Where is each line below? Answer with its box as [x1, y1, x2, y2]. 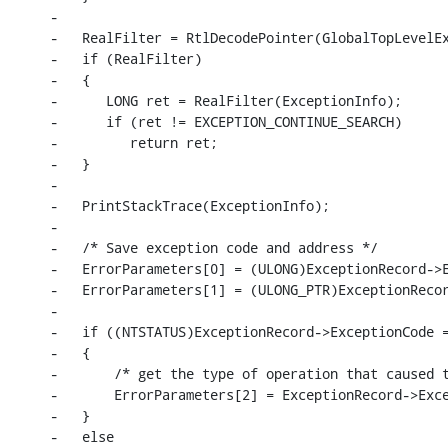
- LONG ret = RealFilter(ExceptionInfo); [50, 90, 402, 110]
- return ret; [50, 132, 218, 152]
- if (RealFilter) [50, 48, 202, 68]
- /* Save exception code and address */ [50, 237, 378, 257]
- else [50, 426, 114, 446]
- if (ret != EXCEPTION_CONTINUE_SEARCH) [50, 111, 402, 131]
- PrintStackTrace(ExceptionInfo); [50, 195, 330, 215]
